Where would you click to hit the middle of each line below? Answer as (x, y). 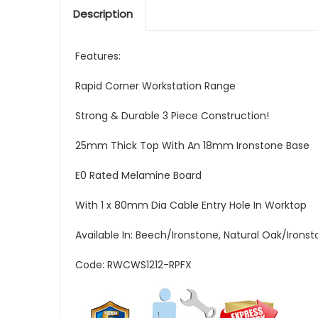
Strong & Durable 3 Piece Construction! (172, 116)
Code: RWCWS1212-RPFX (133, 265)
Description (103, 14)
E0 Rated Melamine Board (138, 176)
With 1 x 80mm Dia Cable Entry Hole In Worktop (191, 205)
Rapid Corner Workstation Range (155, 86)
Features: (98, 56)
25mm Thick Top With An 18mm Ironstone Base (192, 146)
